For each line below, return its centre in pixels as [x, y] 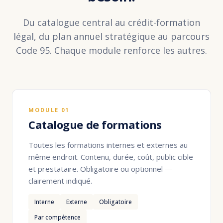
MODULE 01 [49, 110]
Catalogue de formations [95, 125]
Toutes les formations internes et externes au [108, 145]
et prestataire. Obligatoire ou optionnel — [101, 169]
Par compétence [57, 217]
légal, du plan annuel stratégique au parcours [111, 37]
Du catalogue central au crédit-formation [111, 23]
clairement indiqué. [60, 181]
